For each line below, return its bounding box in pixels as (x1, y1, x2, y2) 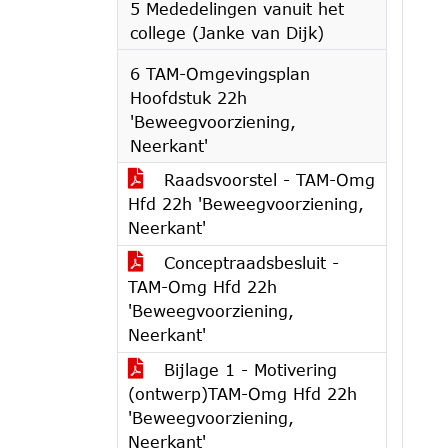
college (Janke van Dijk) (130, 23, 324, 42)
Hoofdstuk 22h (130, 88, 247, 107)
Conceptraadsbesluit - (158, 253, 339, 272)
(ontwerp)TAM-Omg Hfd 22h (128, 384, 357, 403)
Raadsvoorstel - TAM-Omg (158, 170, 375, 189)
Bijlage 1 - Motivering (158, 360, 337, 379)
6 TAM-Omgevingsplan (130, 64, 310, 83)
